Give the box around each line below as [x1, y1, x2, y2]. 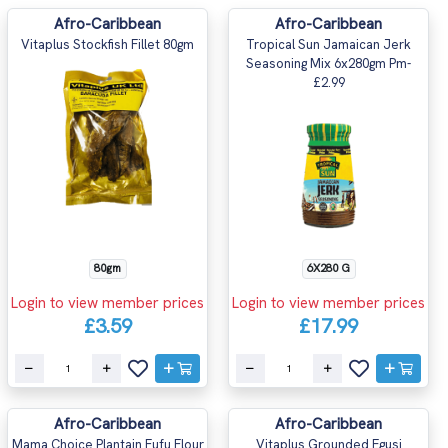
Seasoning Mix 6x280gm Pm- [246, 55, 411, 72]
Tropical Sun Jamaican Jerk [246, 36, 411, 53]
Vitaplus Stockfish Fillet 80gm [21, 36, 194, 53]
